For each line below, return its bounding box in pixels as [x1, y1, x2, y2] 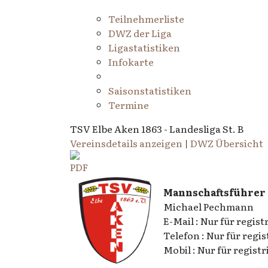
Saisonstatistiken [108, 83, 191, 98]
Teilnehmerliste [108, 11, 184, 26]
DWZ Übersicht [190, 136, 263, 150]
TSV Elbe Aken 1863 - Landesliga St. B [70, 121, 243, 136]
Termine [108, 98, 149, 112]
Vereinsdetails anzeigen [70, 136, 182, 150]
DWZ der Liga [108, 26, 172, 40]
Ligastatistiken [108, 40, 180, 54]
